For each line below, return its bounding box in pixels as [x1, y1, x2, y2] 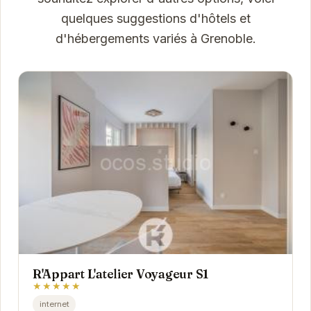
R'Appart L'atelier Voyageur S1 [32, 267, 209, 282]
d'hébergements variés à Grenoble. [55, 31, 256, 47]
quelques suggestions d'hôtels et [60, 11, 251, 26]
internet [39, 299, 69, 309]
